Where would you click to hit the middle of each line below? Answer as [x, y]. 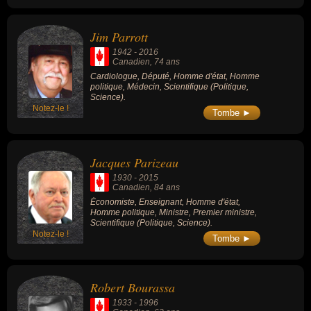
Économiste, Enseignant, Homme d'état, [165, 202]
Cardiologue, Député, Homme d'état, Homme [175, 77]
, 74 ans [165, 62]
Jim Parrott [119, 37]
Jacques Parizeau [134, 162]
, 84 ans [165, 187]
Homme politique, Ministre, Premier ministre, [174, 212]
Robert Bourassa [133, 288]
